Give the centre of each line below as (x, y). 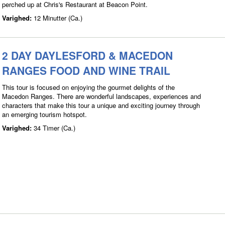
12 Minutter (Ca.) (58, 18)
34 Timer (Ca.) (54, 128)
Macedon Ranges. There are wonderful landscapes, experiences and (101, 96)
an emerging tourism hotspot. (44, 114)
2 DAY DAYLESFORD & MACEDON (87, 55)
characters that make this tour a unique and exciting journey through (101, 105)
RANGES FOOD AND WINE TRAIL (86, 70)
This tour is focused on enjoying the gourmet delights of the (88, 87)
